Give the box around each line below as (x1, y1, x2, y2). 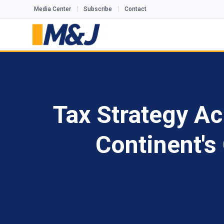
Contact (124, 5, 146, 12)
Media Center (34, 5, 71, 12)
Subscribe (83, 5, 112, 12)
